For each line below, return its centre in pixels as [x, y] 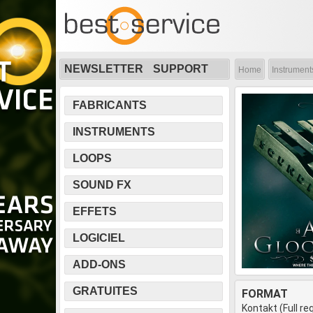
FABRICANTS [110, 105]
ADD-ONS [99, 264]
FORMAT [265, 294]
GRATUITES [105, 291]
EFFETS [95, 211]
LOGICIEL [99, 238]
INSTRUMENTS [114, 132]
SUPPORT [181, 69]
